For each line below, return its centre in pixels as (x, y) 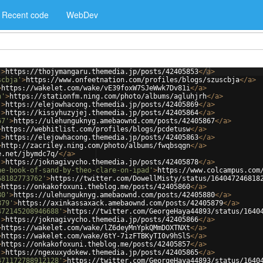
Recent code (25, 15)
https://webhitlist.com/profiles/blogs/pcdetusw (96, 129)
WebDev (82, 15)
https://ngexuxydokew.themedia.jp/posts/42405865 (102, 252)
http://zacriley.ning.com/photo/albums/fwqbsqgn (96, 146)
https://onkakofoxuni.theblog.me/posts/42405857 (96, 244)
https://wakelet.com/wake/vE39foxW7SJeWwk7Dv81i (96, 88)
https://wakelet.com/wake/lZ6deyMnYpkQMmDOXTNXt (96, 228)
